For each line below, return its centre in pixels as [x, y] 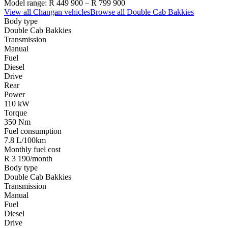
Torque [16, 112]
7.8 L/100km [25, 140]
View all [19, 12]
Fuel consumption [33, 131]
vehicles [76, 12]
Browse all [108, 12]
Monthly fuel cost [32, 149]
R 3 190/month [28, 158]
